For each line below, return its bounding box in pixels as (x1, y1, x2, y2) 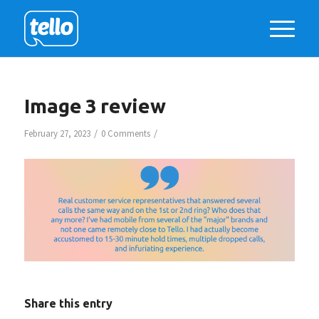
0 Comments (100, 127, 150, 140)
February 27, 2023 (23, 127, 90, 140)
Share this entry (23, 296, 113, 310)
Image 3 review (23, 95, 166, 117)
